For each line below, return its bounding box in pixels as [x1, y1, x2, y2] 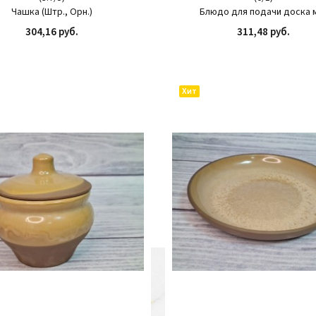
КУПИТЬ [83, 44, 125, 59]
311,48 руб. [237, 25, 291, 39]
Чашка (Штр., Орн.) [11, 5, 93, 19]
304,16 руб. [25, 25, 79, 39]
